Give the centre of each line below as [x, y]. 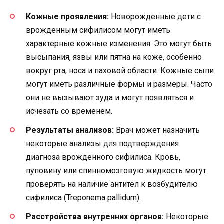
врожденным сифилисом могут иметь [98, 30]
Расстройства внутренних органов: [95, 217]
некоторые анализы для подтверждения [102, 144]
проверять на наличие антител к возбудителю [112, 184]
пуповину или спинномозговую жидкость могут [116, 171]
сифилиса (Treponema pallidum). [83, 198]
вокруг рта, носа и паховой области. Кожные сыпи [120, 71]
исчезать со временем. [69, 111]
